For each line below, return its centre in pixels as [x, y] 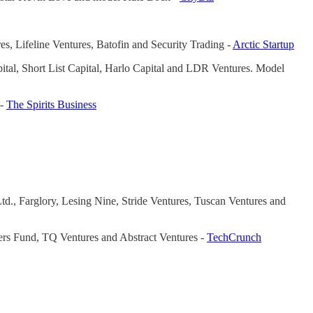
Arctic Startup [263, 44]
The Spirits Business [51, 104]
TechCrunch [234, 238]
